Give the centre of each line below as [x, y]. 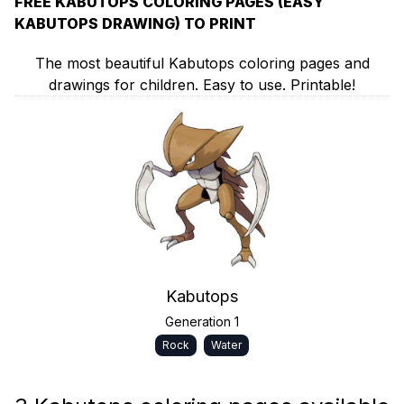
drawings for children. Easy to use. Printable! [202, 85]
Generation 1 [202, 321]
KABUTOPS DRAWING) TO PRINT [135, 23]
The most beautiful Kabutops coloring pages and [202, 63]
